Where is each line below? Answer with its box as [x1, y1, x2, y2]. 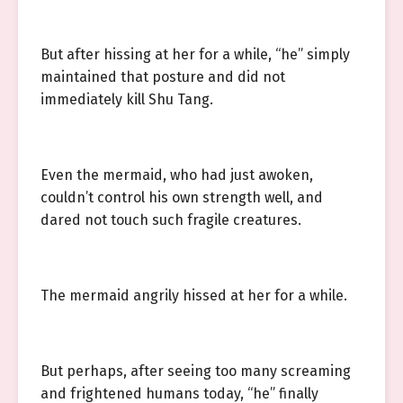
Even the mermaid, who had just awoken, [40, 166, 313, 184]
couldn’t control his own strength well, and [40, 189, 323, 206]
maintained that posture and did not [40, 68, 285, 85]
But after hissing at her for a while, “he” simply [40, 46, 350, 63]
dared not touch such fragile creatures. [40, 211, 301, 228]
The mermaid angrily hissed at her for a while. [40, 287, 347, 304]
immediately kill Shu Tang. [40, 91, 213, 108]
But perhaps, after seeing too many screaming [40, 363, 351, 380]
